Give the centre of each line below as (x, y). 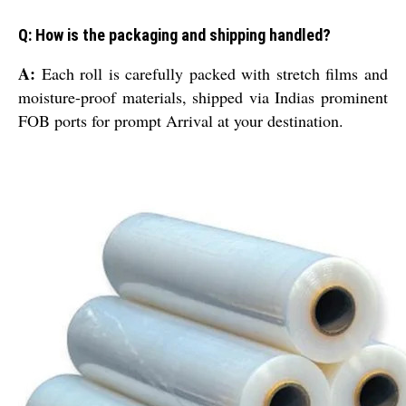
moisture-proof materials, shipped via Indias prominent (203, 97)
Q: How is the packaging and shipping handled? (174, 35)
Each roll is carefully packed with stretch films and (212, 74)
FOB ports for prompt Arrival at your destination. (181, 121)
